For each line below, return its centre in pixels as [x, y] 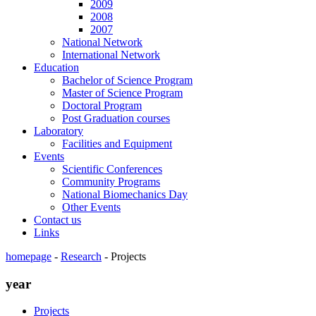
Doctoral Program [102, 105]
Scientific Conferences [112, 169]
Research [81, 256]
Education [56, 67]
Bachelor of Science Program [127, 80]
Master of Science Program [122, 92]
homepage [29, 256]
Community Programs [111, 181]
